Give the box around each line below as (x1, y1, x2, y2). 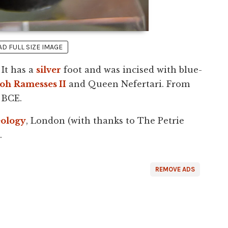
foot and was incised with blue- (61, 65, 202, 75)
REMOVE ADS (155, 165, 195, 174)
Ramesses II (14, 79, 66, 90)
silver (36, 65, 61, 75)
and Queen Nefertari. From (66, 79, 190, 90)
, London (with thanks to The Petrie (26, 116, 184, 126)
